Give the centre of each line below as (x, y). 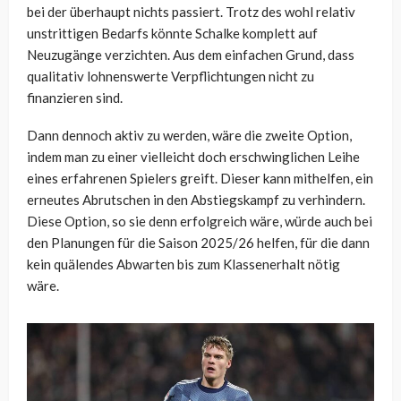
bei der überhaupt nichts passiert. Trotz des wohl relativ (191, 12)
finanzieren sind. (75, 98)
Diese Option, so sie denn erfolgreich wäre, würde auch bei (200, 222)
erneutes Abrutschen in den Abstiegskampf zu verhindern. (196, 200)
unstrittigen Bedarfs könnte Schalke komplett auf (172, 34)
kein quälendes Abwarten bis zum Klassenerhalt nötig (183, 264)
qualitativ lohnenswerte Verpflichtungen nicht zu (171, 77)
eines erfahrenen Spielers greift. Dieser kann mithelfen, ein (200, 179)
